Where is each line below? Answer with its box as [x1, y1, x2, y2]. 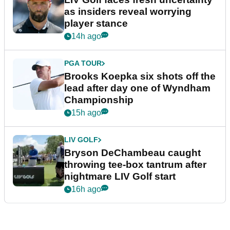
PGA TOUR [64, 59, 102, 68]
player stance [64, 18, 128, 29]
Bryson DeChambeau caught [64, 147, 201, 159]
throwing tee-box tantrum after [64, 159, 206, 170]
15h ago [71, 108, 101, 118]
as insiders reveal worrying [64, 6, 191, 17]
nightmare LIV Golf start [64, 171, 176, 182]
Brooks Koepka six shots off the [64, 71, 216, 82]
